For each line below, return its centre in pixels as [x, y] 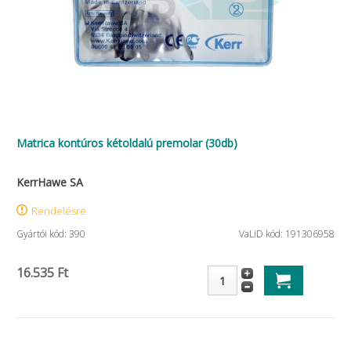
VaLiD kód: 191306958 [287, 234]
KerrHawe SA [50, 182]
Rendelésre [59, 211]
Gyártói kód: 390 [51, 234]
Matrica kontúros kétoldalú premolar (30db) [127, 143]
